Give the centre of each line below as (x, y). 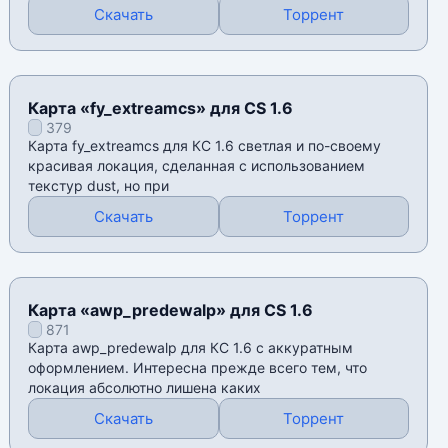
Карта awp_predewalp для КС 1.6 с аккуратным (191, 348)
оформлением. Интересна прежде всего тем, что (198, 368)
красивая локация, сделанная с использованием (197, 166)
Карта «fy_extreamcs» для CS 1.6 (161, 108)
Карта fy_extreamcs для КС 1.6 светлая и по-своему (205, 146)
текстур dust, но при (99, 186)
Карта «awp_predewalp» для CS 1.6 (171, 310)
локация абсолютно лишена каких (145, 388)
